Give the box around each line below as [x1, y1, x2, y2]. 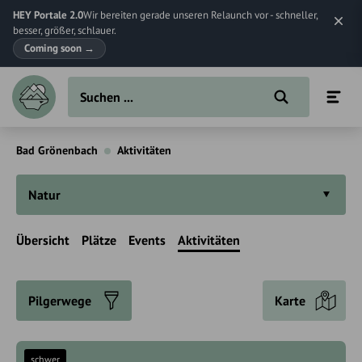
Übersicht [16, 232, 69, 248]
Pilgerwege [28, 293, 91, 309]
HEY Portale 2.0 [13, 8, 83, 22]
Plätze [82, 232, 116, 248]
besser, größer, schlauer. [13, 23, 116, 37]
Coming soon [24, 41, 84, 55]
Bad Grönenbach [16, 143, 98, 158]
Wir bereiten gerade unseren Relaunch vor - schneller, [83, 8, 318, 22]
